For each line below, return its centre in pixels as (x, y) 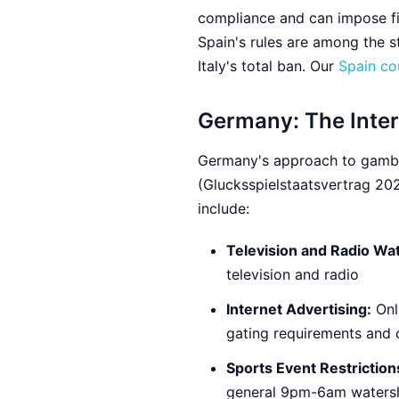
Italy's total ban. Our (268, 66)
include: (224, 208)
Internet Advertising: (299, 309)
